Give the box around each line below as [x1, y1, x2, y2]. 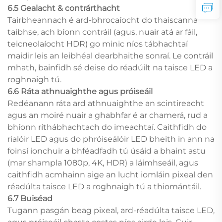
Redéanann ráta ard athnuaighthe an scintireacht [7, 98, 204, 108]
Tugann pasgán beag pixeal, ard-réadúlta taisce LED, [7, 205, 215, 215]
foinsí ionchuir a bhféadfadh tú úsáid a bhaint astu [7, 146, 206, 156]
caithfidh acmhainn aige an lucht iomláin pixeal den [7, 169, 213, 179]
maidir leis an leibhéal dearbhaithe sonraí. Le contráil [7, 51, 213, 60]
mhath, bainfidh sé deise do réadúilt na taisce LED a [7, 62, 213, 72]
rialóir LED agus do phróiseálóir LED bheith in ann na [7, 134, 215, 144]
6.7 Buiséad [7, 193, 53, 203]
